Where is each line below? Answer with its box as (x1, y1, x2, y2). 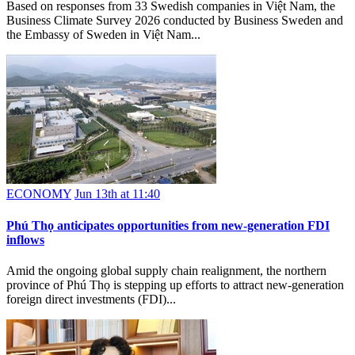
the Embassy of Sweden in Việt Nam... (6, 28, 200, 42)
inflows (6, 232, 44, 246)
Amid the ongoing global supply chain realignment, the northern (6, 263, 326, 277)
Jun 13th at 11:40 (74, 187, 160, 201)
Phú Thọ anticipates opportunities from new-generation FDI (6, 218, 330, 232)
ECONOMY (6, 187, 71, 201)
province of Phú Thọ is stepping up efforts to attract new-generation (6, 277, 344, 292)
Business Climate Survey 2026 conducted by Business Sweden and (6, 13, 343, 28)
